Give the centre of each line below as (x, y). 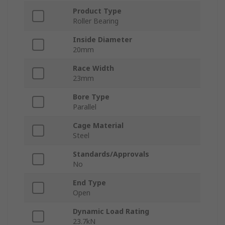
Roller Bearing (96, 21)
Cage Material (98, 126)
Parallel (85, 107)
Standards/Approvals (111, 154)
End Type (89, 183)
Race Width (93, 68)
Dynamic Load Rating (111, 211)
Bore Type (91, 97)
